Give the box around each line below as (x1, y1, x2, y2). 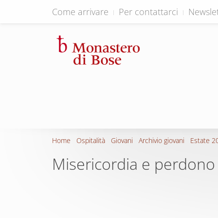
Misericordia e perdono (52, 153, 215, 174)
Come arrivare (52, 6, 109, 18)
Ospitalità (76, 136, 105, 145)
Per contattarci (119, 6, 178, 18)
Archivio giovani (139, 136, 184, 145)
